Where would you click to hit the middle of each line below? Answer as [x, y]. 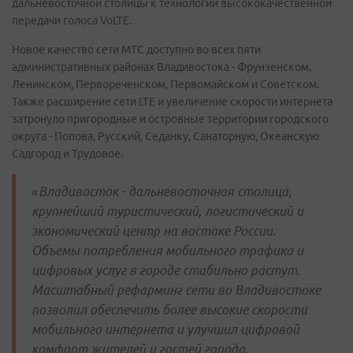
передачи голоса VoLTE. [72, 20]
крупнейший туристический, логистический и [167, 211]
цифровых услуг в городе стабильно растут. [166, 270]
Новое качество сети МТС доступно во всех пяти [136, 50]
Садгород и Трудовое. [70, 154]
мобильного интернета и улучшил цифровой [165, 329]
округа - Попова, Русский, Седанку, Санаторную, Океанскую [165, 136]
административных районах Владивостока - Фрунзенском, [162, 67]
